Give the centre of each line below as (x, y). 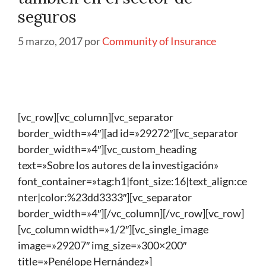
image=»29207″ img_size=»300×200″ (102, 246)
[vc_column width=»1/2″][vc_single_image (113, 229)
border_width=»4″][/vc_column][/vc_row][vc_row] (131, 213)
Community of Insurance (159, 41)
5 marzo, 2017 (50, 41)
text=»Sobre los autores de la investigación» (118, 165)
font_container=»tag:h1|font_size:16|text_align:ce (132, 181)
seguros (47, 17)
